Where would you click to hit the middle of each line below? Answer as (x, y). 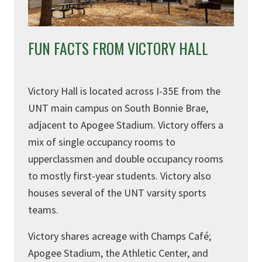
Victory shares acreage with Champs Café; (120, 236)
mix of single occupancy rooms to (102, 142)
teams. (46, 209)
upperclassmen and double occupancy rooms (126, 158)
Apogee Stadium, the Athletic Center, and (118, 253)
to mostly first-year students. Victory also (120, 175)
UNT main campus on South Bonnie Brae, (118, 108)
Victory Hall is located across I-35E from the (124, 91)
